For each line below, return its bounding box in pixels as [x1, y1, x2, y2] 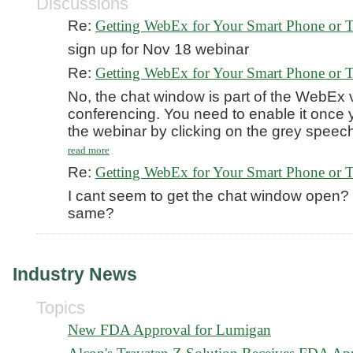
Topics [36, 298, 85, 318]
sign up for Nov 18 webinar [68, 41, 249, 58]
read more [68, 144, 110, 156]
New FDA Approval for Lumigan [68, 321, 271, 338]
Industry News [13, 264, 137, 284]
